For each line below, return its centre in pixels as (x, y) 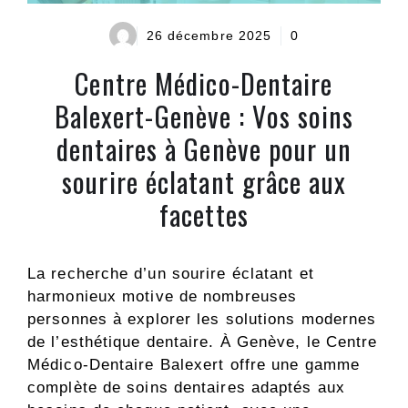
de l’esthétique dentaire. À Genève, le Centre (203, 342)
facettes (204, 215)
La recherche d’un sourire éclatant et (171, 274)
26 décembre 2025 (209, 35)
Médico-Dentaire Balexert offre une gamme (194, 365)
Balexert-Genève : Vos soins (204, 117)
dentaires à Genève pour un (204, 149)
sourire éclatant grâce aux (204, 182)
